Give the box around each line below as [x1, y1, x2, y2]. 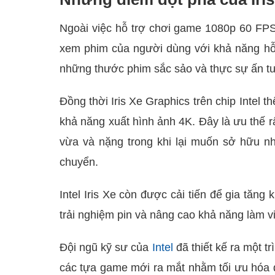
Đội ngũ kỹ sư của [60, 241, 152, 254]
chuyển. [60, 156, 98, 168]
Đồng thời [60, 95, 109, 107]
